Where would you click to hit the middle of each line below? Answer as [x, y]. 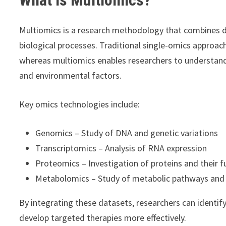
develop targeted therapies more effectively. [103, 218]
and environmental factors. [71, 76]
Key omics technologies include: [80, 104]
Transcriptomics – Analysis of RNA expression [121, 148]
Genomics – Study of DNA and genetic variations [127, 133]
